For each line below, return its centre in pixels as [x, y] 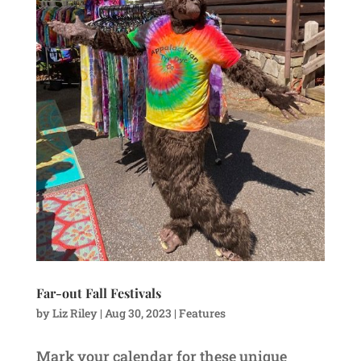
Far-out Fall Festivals [98, 293]
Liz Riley [75, 313]
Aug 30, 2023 [138, 313]
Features [202, 313]
